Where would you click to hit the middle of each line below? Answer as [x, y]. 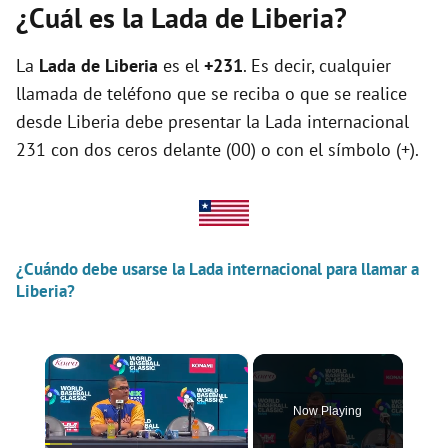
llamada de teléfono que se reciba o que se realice [211, 93]
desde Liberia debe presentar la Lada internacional [212, 121]
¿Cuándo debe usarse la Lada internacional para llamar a [217, 269]
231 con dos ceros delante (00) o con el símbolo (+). [217, 149]
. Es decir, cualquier [317, 65]
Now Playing [328, 411]
